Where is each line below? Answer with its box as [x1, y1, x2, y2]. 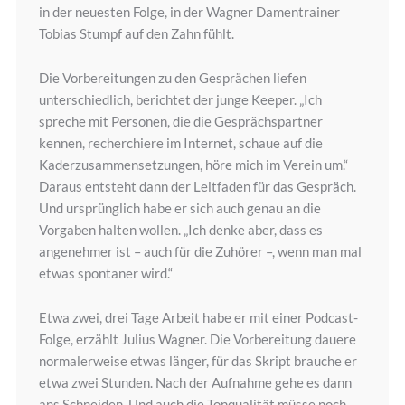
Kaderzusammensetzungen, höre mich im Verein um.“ [38, 156, 348, 174]
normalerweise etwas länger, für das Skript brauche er [38, 353, 357, 370]
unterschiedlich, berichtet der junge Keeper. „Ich [38, 91, 322, 108]
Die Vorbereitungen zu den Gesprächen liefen [38, 70, 306, 87]
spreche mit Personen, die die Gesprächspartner [38, 113, 323, 130]
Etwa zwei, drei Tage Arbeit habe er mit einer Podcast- [38, 309, 358, 326]
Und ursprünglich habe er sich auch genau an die [38, 200, 321, 217]
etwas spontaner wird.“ [38, 265, 173, 282]
